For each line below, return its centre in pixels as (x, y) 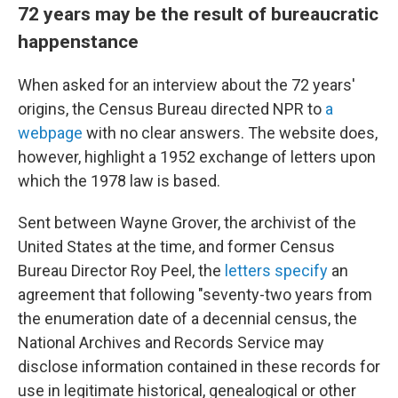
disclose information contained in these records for (199, 367)
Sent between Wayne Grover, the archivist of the (187, 223)
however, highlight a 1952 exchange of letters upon (197, 157)
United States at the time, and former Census (176, 247)
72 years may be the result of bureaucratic (198, 14)
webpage (50, 133)
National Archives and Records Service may (171, 343)
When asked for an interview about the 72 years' (187, 85)
